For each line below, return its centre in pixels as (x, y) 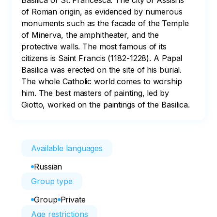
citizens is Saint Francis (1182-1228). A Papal (103, 58)
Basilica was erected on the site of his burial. (103, 70)
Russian (48, 167)
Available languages (67, 148)
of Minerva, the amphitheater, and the (92, 35)
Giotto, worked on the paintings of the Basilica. (106, 105)
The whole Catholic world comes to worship (103, 81)
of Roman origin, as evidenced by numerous (103, 12)
